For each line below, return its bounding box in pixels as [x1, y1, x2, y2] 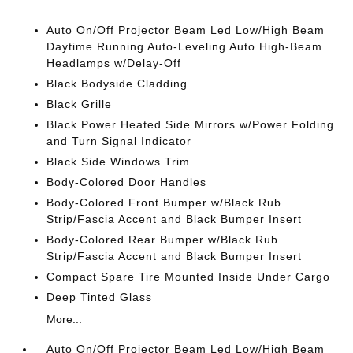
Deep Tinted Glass [46, 291, 153, 303]
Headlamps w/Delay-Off [46, 57, 182, 69]
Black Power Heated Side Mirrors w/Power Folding [46, 118, 335, 131]
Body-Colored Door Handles [46, 176, 207, 188]
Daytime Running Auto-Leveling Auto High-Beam [46, 40, 323, 53]
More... [46, 313, 83, 325]
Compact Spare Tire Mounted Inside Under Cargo [46, 270, 331, 283]
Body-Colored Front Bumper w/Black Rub [46, 196, 282, 209]
